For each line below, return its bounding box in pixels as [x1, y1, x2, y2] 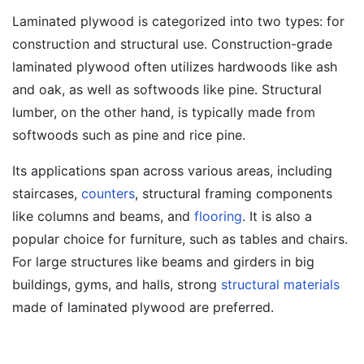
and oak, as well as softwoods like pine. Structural [12, 81, 322, 97]
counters [81, 185, 135, 201]
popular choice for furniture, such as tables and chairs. [12, 231, 348, 247]
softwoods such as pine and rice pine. [12, 127, 245, 143]
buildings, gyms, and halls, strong [12, 276, 221, 292]
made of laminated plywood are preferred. [12, 299, 274, 315]
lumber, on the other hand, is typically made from [12, 104, 315, 120]
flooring [194, 208, 242, 224]
